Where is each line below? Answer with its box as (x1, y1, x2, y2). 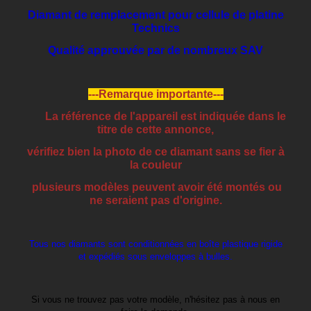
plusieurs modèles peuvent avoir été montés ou (29, 181, 282, 194)
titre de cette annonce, (97, 124, 214, 136)
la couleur (129, 159, 182, 171)
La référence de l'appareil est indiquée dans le (44, 110, 286, 123)
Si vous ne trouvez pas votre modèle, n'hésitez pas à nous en (31, 294, 280, 305)
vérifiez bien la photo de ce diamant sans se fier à (26, 146, 285, 158)
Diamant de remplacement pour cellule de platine (27, 9, 284, 22)
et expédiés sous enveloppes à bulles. (78, 251, 233, 262)
